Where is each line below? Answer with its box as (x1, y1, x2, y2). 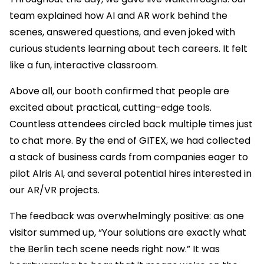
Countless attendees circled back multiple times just (9, 117, 253, 131)
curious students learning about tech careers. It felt (9, 42, 247, 56)
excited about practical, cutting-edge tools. (9, 101, 212, 115)
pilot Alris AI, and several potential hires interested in (9, 167, 252, 181)
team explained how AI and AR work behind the (9, 9, 227, 23)
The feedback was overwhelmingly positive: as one (9, 209, 244, 223)
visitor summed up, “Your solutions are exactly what (9, 226, 246, 240)
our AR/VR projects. (9, 183, 102, 197)
